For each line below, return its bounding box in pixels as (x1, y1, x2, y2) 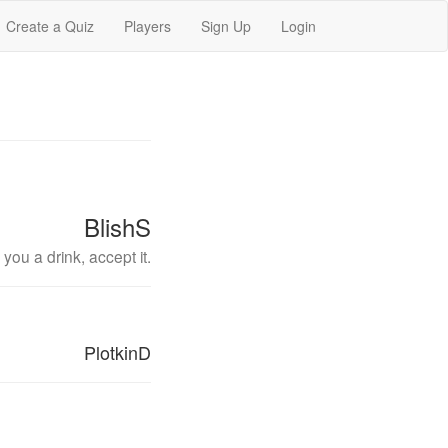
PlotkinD (84, 339, 151, 365)
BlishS (84, 209, 151, 244)
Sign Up (201, 16, 251, 36)
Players (124, 16, 171, 36)
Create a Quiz (6, 16, 94, 36)
